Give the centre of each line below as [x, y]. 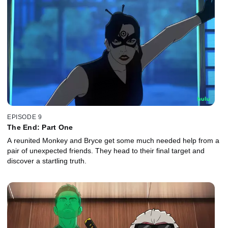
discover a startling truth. [47, 161]
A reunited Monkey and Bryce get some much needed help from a [113, 140]
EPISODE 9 [25, 117]
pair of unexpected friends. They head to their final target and [106, 150]
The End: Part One [40, 127]
